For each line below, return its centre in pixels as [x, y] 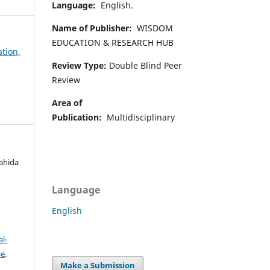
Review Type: [79, 65]
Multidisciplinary [140, 117]
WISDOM [154, 28]
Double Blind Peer [144, 65]
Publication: [78, 117]
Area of [67, 102]
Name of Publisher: [93, 28]
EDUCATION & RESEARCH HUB [113, 42]
